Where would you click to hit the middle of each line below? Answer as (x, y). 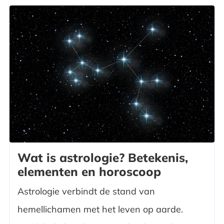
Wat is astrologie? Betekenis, (102, 157)
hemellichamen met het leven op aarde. (100, 209)
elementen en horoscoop (89, 171)
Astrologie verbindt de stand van (86, 191)
